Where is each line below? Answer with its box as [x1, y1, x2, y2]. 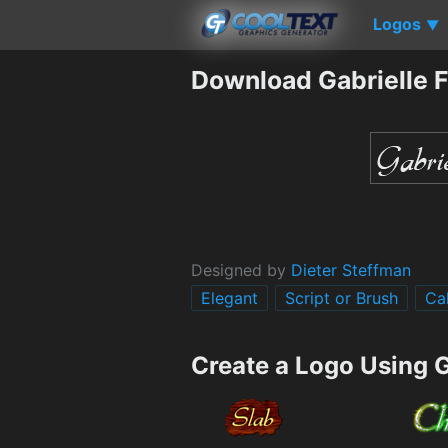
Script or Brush [285, 287, 398, 308]
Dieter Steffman [291, 259, 411, 280]
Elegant [201, 287, 258, 308]
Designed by [191, 259, 291, 280]
